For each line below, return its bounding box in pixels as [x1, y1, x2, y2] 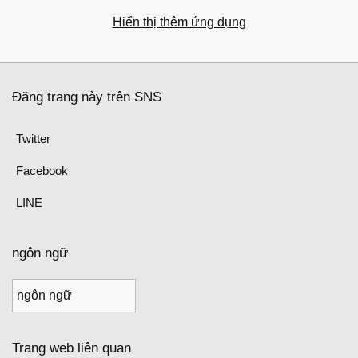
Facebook [16, 164, 68, 177]
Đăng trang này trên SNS [12, 89, 161, 105]
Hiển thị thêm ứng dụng [112, 15, 246, 29]
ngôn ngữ [12, 245, 68, 261]
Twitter [16, 132, 50, 145]
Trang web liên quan [12, 340, 131, 356]
